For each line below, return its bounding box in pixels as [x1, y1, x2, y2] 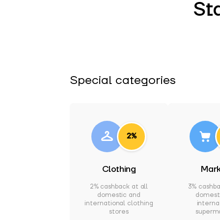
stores [109, 208, 129, 216]
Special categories [70, 73, 176, 88]
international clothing [84, 199, 153, 207]
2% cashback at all [89, 183, 148, 191]
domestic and [97, 191, 141, 199]
